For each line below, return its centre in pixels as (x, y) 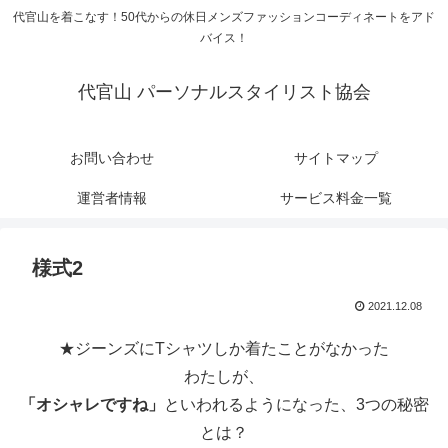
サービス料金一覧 (336, 198)
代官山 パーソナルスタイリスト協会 (224, 92)
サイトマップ (336, 158)
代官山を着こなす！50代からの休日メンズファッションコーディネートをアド (224, 17)
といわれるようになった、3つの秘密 (296, 404)
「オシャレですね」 (91, 404)
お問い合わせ (112, 158)
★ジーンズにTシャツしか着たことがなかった (224, 348)
